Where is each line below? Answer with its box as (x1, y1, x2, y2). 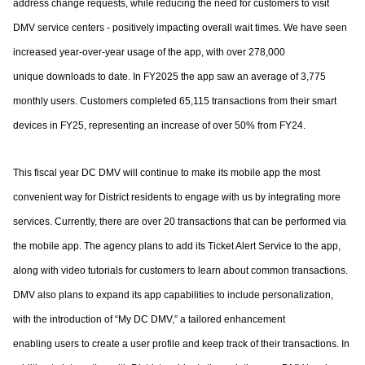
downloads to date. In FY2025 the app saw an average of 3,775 (46, 71, 326, 82)
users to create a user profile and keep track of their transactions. (55, 338, 341, 350)
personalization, (262, 289, 333, 301)
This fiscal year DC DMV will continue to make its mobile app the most (13, 167, 320, 178)
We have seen (284, 22, 347, 33)
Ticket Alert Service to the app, (208, 240, 341, 252)
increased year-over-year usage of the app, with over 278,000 (13, 46, 285, 58)
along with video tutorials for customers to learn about (13, 265, 251, 276)
